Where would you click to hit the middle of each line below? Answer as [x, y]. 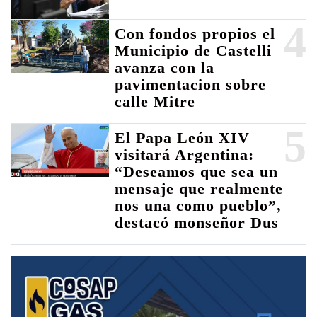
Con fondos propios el [195, 34]
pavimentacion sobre [191, 85]
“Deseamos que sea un [197, 172]
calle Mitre [155, 102]
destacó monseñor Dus [197, 223]
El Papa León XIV [183, 138]
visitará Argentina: [185, 155]
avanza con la [165, 68]
